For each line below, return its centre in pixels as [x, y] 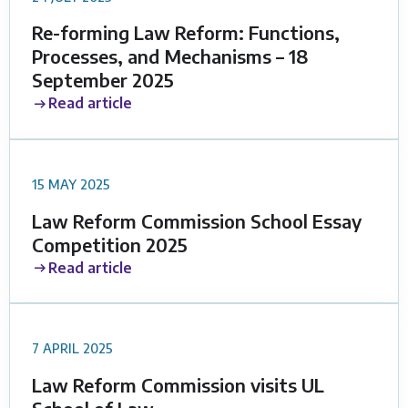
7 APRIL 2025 [72, 348]
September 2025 [103, 80]
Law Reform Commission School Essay [197, 220]
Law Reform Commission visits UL [178, 385]
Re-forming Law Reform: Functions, [186, 33]
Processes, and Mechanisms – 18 [170, 56]
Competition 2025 [110, 244]
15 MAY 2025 [71, 184]
